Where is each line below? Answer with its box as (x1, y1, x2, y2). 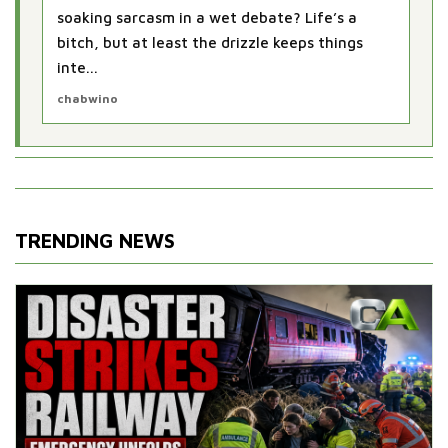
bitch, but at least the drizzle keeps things (57, 33, 363, 51)
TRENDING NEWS (15, 228, 175, 252)
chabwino (57, 90, 118, 106)
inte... (57, 58, 98, 76)
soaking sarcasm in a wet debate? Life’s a (57, 8, 357, 26)
